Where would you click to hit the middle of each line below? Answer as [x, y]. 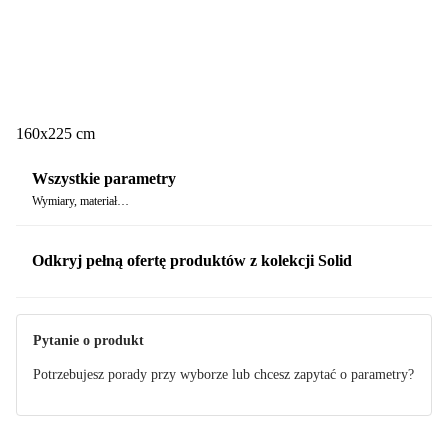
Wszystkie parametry [104, 179]
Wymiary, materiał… [80, 201]
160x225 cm [55, 133]
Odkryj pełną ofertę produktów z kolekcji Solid [192, 261]
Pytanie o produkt [88, 340]
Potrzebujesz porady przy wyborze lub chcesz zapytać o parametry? [223, 374]
